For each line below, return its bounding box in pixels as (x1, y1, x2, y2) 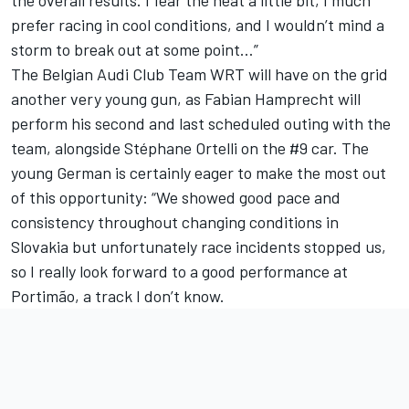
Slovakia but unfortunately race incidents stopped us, (11, 236, 386, 257)
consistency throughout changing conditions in (11, 212, 339, 233)
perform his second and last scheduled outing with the (11, 113, 391, 134)
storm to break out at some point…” (11, 39, 258, 60)
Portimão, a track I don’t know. (11, 286, 225, 307)
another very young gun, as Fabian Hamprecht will (11, 89, 361, 110)
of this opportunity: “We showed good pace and (11, 187, 341, 208)
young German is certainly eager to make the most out (11, 163, 386, 184)
